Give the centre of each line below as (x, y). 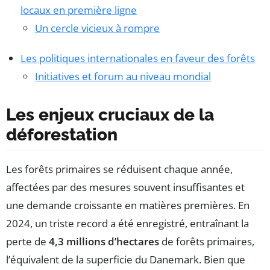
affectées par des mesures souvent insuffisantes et (125, 187)
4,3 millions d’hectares (104, 242)
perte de (27, 242)
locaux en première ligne (79, 10)
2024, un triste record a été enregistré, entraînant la (127, 224)
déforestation (62, 135)
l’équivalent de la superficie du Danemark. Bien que (126, 260)
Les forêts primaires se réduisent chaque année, (119, 169)
